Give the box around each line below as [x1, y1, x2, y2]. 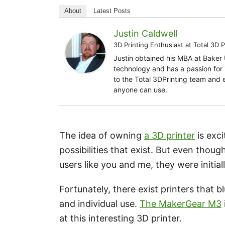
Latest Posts [93, 7, 131, 15]
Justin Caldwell [114, 28, 177, 39]
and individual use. [59, 198, 140, 209]
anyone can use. [114, 85, 167, 94]
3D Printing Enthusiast [114, 41, 183, 49]
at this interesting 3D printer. [59, 213, 182, 224]
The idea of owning [59, 130, 144, 141]
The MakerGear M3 [140, 198, 221, 209]
